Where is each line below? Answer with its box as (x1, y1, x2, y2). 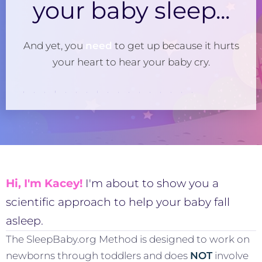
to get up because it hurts (112, 39, 239, 51)
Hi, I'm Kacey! (6, 176, 82, 190)
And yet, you (23, 39, 85, 51)
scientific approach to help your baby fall (6, 195, 230, 209)
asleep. (6, 213, 43, 227)
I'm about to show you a (85, 176, 219, 190)
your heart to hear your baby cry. (52, 56, 210, 68)
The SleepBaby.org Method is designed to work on (6, 233, 250, 245)
